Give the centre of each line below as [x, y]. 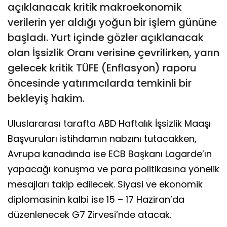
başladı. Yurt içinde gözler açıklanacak [106, 37]
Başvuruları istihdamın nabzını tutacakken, [102, 138]
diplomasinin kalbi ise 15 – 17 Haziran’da [96, 199]
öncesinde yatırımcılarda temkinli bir [100, 83]
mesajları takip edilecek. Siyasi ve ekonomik [105, 184]
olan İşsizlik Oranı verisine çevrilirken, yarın [113, 52]
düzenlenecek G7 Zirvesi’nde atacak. [89, 214]
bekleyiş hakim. [46, 98]
